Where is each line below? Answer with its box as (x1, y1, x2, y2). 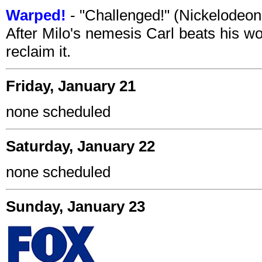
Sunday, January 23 (6, 198, 145, 216)
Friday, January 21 (6, 77, 136, 95)
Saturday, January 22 (6, 137, 155, 156)
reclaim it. (6, 43, 71, 61)
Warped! (6, 6, 66, 25)
